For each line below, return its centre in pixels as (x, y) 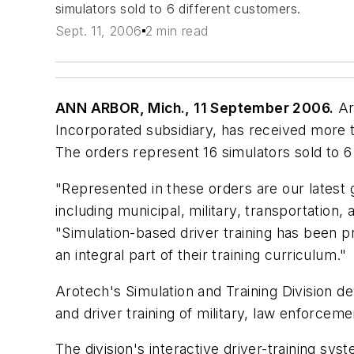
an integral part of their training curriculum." (201, 254)
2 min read (177, 31)
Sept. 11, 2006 (99, 31)
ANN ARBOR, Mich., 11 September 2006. (195, 108)
